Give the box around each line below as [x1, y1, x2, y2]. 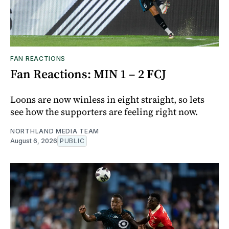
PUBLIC [60, 137, 85, 145]
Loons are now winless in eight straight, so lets [10, 93, 204, 106]
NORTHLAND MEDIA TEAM [10, 127, 99, 135]
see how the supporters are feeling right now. [10, 105, 198, 119]
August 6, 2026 [10, 137, 57, 145]
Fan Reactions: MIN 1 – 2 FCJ [10, 65, 166, 83]
